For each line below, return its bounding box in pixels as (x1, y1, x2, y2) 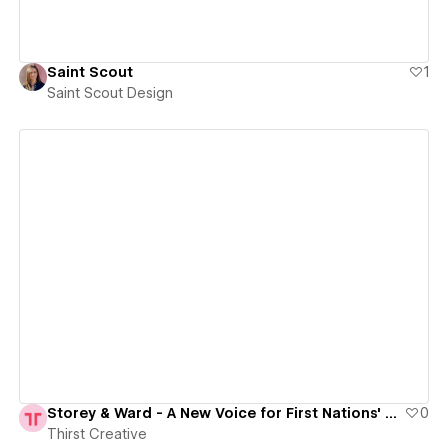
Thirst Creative (46, 425, 147, 442)
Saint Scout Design (46, 85, 173, 102)
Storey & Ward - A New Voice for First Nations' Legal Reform (384, 404, 397, 421)
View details (168, 257, 264, 276)
